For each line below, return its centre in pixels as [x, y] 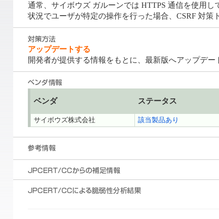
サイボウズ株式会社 [64, 120]
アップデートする [59, 49]
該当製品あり [158, 120]
